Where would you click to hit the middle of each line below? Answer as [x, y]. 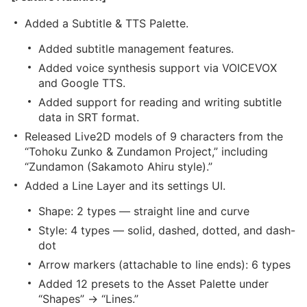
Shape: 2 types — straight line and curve [144, 211]
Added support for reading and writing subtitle [160, 102]
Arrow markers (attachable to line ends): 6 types [164, 265]
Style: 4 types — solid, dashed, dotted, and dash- [167, 230]
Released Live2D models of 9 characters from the [154, 136]
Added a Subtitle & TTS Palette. [107, 23]
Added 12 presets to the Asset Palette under [153, 284]
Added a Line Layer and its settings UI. [125, 186]
